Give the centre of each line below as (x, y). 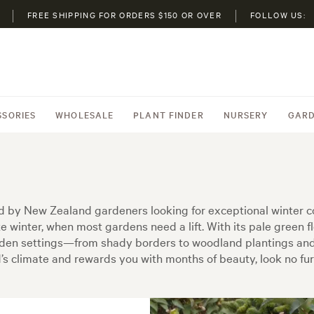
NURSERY (246, 114)
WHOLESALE (85, 114)
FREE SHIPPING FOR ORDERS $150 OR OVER (124, 15)
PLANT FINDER (169, 114)
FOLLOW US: (278, 15)
